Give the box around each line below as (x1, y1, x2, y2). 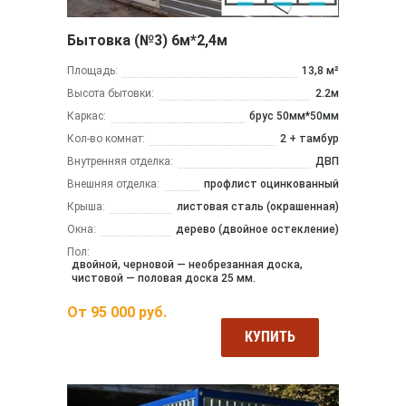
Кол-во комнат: (67, 132, 145, 146)
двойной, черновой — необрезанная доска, (72, 258, 303, 272)
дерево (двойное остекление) (176, 223, 339, 237)
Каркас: (67, 110, 106, 123)
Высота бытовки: (67, 87, 154, 101)
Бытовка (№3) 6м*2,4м (67, 32, 227, 50)
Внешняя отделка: (67, 178, 159, 191)
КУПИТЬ (245, 328, 295, 346)
